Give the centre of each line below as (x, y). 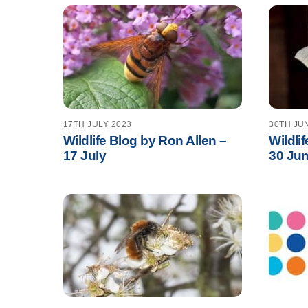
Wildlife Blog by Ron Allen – (145, 141)
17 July (85, 156)
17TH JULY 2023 (98, 124)
